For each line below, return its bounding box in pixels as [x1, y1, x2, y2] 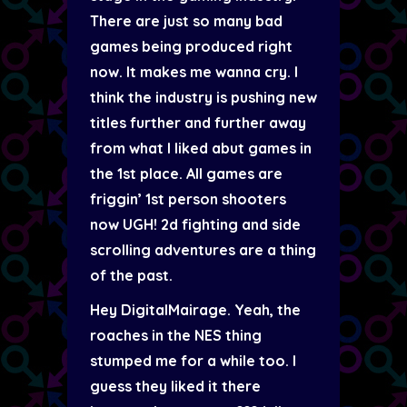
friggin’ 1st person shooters [90, 190, 286, 208]
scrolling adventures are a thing [90, 241, 316, 259]
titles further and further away [90, 114, 306, 132]
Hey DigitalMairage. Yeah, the [90, 301, 301, 319]
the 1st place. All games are [90, 164, 283, 183]
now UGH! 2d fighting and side [90, 215, 301, 233]
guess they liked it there [90, 377, 261, 395]
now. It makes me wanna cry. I [90, 63, 298, 81]
